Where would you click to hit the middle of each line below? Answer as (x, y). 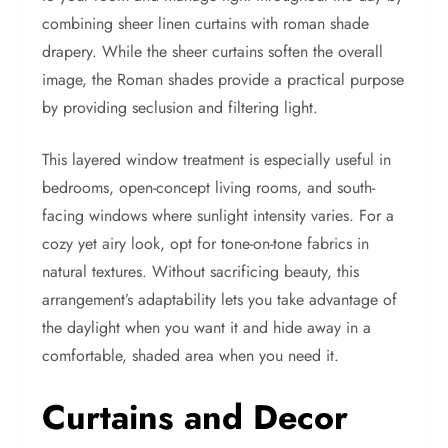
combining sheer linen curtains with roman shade (206, 23)
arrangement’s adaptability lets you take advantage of (220, 299)
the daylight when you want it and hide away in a (207, 327)
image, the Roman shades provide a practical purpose (223, 79)
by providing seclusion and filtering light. (183, 107)
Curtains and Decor (195, 417)
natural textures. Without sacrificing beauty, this (201, 271)
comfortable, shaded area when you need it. (191, 355)
